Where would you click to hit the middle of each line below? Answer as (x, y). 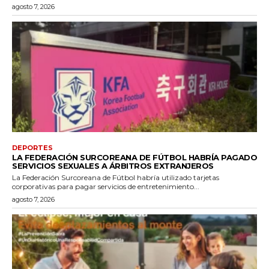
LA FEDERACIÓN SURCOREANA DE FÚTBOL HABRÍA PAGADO (134, 157)
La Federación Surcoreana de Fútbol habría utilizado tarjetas (116, 177)
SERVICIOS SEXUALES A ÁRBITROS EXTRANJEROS (113, 165)
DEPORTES (32, 147)
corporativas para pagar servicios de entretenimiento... (106, 186)
